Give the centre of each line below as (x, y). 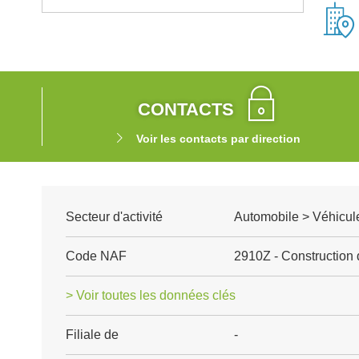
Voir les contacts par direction (218, 139)
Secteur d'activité (114, 217)
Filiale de (92, 335)
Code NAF (96, 256)
